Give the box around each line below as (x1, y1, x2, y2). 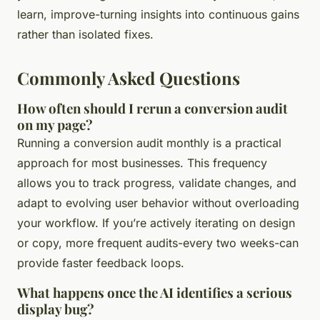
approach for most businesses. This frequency (17, 156, 267, 171)
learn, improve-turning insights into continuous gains (17, 7, 299, 22)
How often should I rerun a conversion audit (17, 99, 288, 118)
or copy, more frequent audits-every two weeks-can (17, 236, 299, 251)
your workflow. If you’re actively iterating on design (17, 216, 295, 231)
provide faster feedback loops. (17, 256, 184, 271)
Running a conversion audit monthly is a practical (17, 136, 281, 151)
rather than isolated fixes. (17, 27, 154, 42)
